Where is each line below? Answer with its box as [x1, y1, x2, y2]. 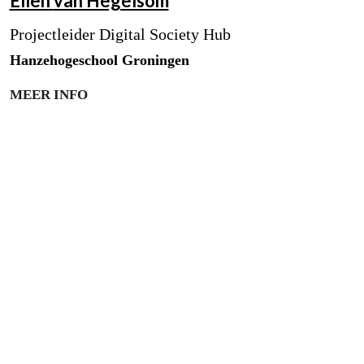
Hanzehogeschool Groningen [9, 52, 189, 69]
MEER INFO [9, 87, 88, 103]
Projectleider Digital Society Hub [9, 25, 231, 44]
